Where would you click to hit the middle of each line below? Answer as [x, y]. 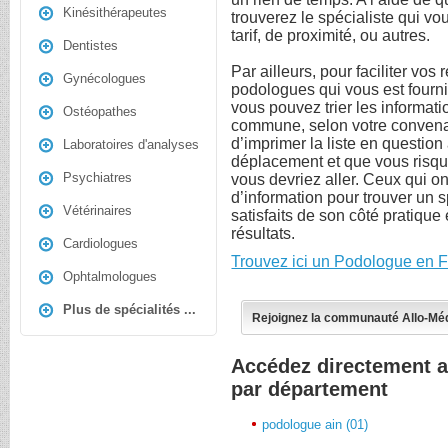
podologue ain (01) [315, 424]
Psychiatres [97, 177]
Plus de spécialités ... [129, 309]
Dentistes [90, 45]
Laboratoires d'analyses [131, 144]
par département [310, 388]
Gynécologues [104, 78]
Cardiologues [100, 243]
